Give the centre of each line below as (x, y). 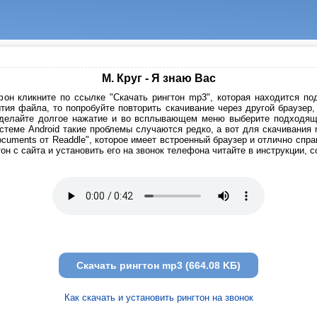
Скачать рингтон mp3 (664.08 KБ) (158, 265)
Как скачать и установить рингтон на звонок (158, 298)
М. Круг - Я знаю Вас (158, 78)
